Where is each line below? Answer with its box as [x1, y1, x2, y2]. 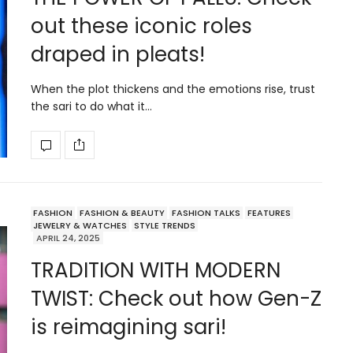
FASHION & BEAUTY [80, 206, 165, 219]
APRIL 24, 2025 [36, 231, 100, 244]
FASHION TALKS [172, 206, 240, 219]
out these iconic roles [31, 11, 252, 40]
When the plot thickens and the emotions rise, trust [31, 80, 315, 97]
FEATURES [247, 206, 291, 219]
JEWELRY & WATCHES [33, 218, 127, 232]
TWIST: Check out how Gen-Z [31, 284, 321, 313]
